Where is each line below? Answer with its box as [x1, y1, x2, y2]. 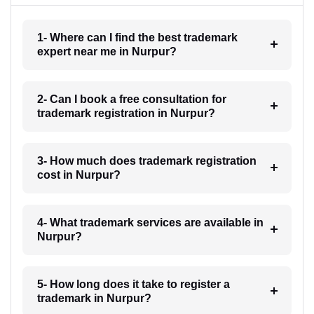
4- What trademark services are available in [36, 216, 264, 228]
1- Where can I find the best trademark [36, 31, 238, 43]
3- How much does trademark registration [36, 154, 257, 167]
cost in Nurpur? [36, 168, 121, 181]
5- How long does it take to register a [36, 278, 230, 290]
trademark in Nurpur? [36, 292, 151, 304]
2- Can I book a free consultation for [36, 93, 226, 105]
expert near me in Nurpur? [36, 45, 177, 57]
